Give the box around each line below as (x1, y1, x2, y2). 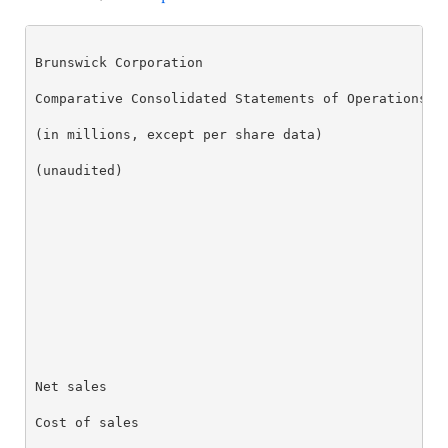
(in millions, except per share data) (35, 126, 324, 142)
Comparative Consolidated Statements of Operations (35, 90, 428, 106)
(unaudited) (35, 162, 124, 178)
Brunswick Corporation (35, 54, 204, 70)
